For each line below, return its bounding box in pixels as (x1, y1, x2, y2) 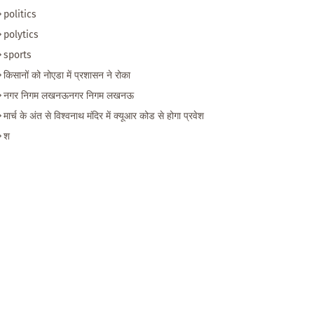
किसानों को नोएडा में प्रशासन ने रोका (4, 69, 130, 81)
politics (4, 8, 36, 20)
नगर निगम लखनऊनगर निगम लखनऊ (4, 90, 134, 102)
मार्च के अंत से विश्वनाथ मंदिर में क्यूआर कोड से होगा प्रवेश (4, 110, 204, 122)
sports (4, 49, 32, 61)
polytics (4, 29, 39, 41)
